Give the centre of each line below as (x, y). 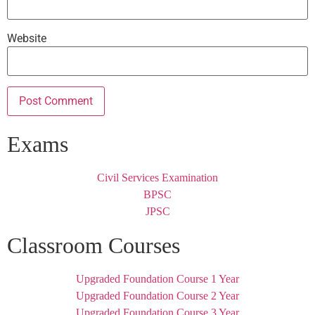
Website (27, 39)
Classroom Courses (94, 246)
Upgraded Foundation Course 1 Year (157, 279)
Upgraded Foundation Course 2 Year (157, 296)
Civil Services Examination (157, 178)
